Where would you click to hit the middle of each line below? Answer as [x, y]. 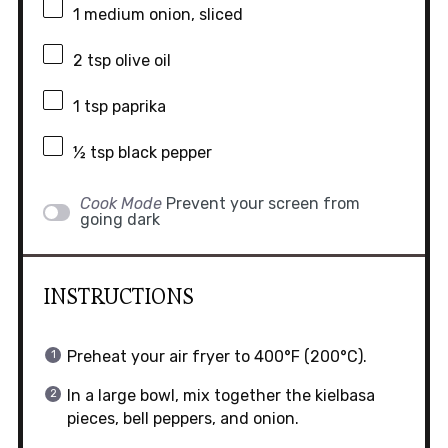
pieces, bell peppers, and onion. [182, 419]
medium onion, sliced [161, 15]
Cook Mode [120, 204]
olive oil [140, 61]
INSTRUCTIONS [118, 296]
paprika [136, 107]
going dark [119, 220]
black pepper [162, 153]
